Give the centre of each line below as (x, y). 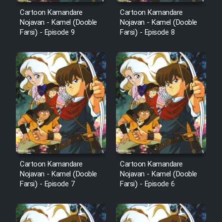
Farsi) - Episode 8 (147, 32)
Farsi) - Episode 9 (47, 32)
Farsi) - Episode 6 (147, 184)
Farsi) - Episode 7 (47, 184)
